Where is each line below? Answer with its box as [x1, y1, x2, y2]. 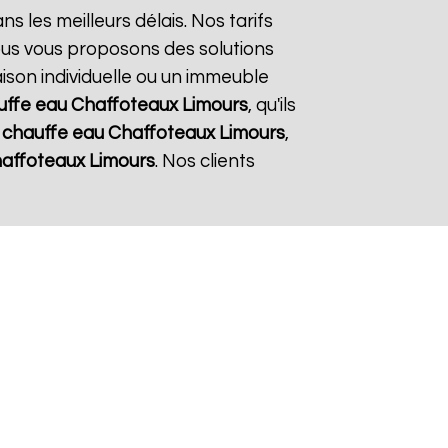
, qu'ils [247, 96, 296, 115]
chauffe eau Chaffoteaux [2, 124, 215, 143]
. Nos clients [154, 152, 255, 171]
